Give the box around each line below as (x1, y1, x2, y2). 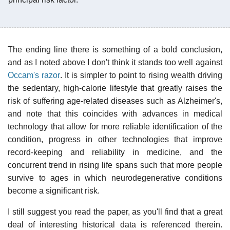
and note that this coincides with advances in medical (8, 109, 222, 118)
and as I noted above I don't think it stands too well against (8, 57, 222, 67)
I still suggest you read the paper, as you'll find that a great (8, 207, 222, 216)
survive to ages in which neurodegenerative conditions (8, 173, 222, 182)
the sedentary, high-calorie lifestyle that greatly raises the (8, 83, 222, 92)
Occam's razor (8, 70, 60, 80)
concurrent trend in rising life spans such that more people (8, 160, 222, 169)
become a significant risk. (8, 186, 100, 195)
